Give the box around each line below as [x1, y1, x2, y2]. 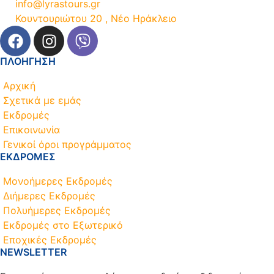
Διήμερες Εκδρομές [3, 190, 95, 202]
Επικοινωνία [3, 124, 60, 136]
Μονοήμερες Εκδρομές [3, 175, 113, 188]
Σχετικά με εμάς [3, 94, 81, 107]
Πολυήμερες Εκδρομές [3, 204, 111, 217]
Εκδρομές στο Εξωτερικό [3, 219, 123, 232]
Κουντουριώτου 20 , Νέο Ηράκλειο [15, 12, 177, 25]
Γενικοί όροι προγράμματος [3, 138, 131, 151]
